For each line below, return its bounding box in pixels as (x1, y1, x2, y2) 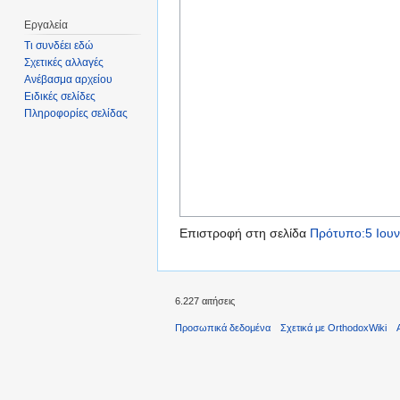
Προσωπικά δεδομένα (175, 322, 271, 334)
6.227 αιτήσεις (175, 296, 235, 307)
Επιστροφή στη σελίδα (179, 226, 310, 241)
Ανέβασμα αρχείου (24, 73, 113, 87)
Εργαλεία (24, 18, 69, 31)
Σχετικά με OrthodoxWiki (280, 322, 387, 334)
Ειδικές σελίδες (24, 90, 96, 104)
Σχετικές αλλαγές (24, 56, 104, 70)
